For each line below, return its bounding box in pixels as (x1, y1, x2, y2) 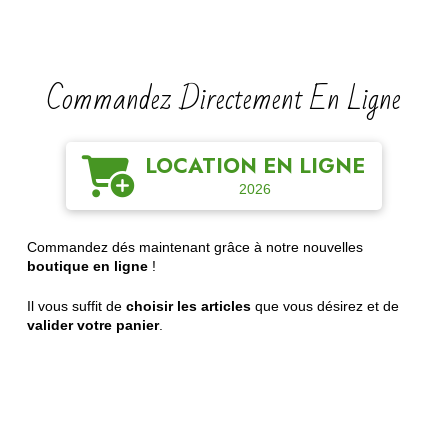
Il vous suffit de (26, 298, 126, 315)
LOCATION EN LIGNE (145, 151, 366, 182)
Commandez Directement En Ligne (46, 72, 401, 127)
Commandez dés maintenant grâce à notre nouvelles (26, 239, 363, 256)
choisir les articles (125, 298, 251, 315)
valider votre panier (26, 317, 159, 334)
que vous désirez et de (250, 298, 399, 315)
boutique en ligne (26, 258, 148, 275)
